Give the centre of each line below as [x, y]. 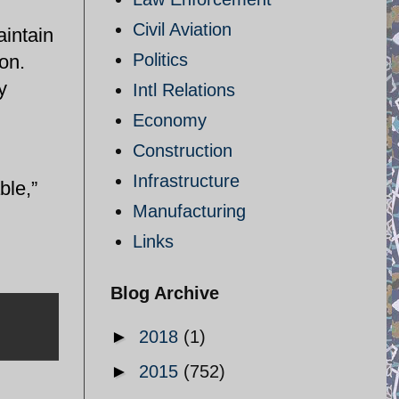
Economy [170, 120]
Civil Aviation [182, 29]
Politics [160, 60]
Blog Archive [165, 293]
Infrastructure [186, 181]
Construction [183, 151]
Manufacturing [189, 211]
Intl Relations [184, 90]
